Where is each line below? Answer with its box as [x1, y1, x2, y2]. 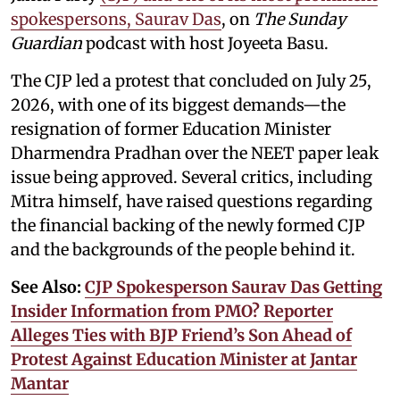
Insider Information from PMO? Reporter [11, 300, 333, 321]
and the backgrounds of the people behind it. [11, 238, 359, 260]
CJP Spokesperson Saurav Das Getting [85, 276, 382, 297]
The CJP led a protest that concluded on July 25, [11, 70, 371, 91]
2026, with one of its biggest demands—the [11, 94, 346, 115]
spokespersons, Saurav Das [11, 8, 221, 29]
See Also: [11, 276, 85, 297]
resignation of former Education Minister [11, 118, 331, 139]
